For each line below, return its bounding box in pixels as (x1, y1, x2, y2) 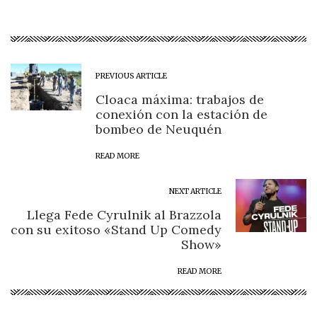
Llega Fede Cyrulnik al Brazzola (27, 207, 221, 224)
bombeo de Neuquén (96, 121, 221, 138)
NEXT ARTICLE (169, 187, 221, 197)
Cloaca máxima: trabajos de (96, 91, 264, 108)
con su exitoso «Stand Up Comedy (11, 221, 221, 238)
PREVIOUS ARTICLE (96, 71, 167, 81)
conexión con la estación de (96, 106, 267, 123)
